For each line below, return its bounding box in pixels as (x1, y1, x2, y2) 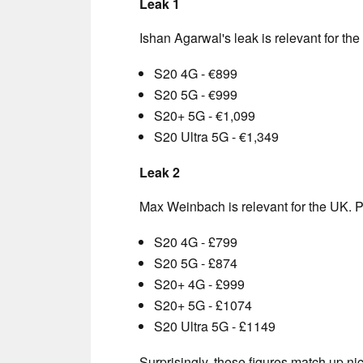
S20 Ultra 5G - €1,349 (154, 126, 279, 146)
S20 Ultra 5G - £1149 (154, 316, 275, 335)
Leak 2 (139, 162, 180, 181)
